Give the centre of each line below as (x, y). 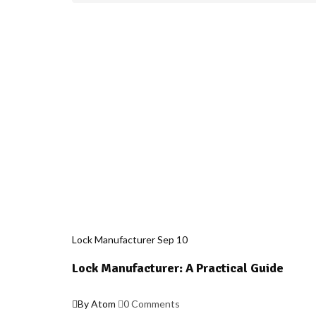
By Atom (97, 304)
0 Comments (152, 304)
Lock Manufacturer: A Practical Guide (178, 268)
